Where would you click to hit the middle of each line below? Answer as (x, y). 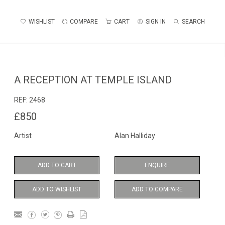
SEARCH (193, 21)
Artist (23, 136)
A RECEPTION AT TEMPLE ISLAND (93, 80)
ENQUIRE (157, 165)
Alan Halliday (135, 136)
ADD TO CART (57, 165)
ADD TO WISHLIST (57, 189)
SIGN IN (156, 21)
